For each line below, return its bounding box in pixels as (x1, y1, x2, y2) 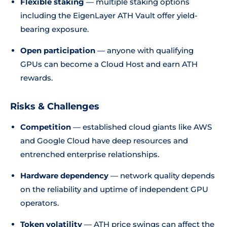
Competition (20, 122, 71, 132)
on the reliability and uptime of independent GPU (20, 184, 208, 194)
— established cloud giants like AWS (71, 122, 212, 132)
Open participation (20, 46, 95, 55)
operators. (20, 198, 59, 208)
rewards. (20, 73, 53, 83)
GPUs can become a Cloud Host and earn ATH (20, 59, 198, 69)
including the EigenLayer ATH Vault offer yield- (20, 11, 198, 20)
